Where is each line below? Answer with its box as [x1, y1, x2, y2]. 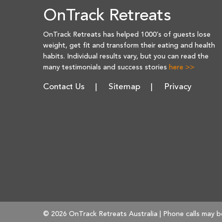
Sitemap [109, 83, 140, 92]
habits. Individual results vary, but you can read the [43, 53, 209, 60]
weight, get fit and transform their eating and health [43, 42, 215, 50]
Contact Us [43, 83, 85, 92]
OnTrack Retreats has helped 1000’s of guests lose [43, 31, 211, 39]
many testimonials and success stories [43, 64, 169, 71]
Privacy [164, 83, 192, 92]
